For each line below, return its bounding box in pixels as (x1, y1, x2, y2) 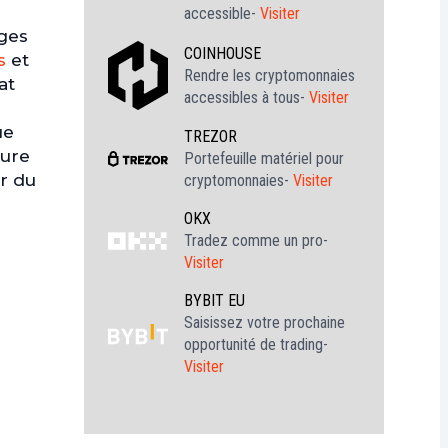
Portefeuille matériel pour (184, 149, 344, 169)
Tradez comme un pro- (184, 231, 328, 251)
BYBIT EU (184, 291, 245, 311)
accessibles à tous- (184, 87, 309, 107)
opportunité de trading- (184, 335, 328, 355)
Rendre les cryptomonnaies (184, 65, 355, 85)
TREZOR (184, 127, 237, 147)
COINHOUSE (184, 43, 261, 63)
